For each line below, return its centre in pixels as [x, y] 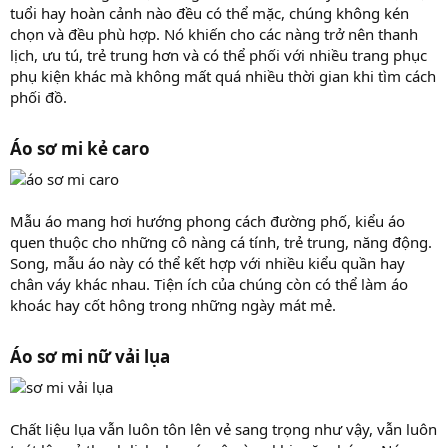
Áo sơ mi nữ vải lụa [90, 356]
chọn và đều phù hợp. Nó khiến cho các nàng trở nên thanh [214, 33]
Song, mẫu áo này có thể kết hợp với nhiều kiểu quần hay [207, 262]
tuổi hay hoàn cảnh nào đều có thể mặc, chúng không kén [209, 12]
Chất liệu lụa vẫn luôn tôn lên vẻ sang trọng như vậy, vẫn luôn [223, 428]
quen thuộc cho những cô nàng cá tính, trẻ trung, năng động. [221, 241]
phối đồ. [38, 96]
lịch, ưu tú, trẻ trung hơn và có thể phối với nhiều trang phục [218, 54]
